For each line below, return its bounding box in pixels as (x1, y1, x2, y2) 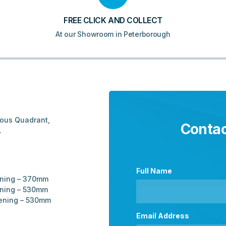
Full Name (136, 166, 173, 176)
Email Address (136, 211, 190, 220)
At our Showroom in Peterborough (55, 30, 171, 39)
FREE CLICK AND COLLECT (64, 16, 162, 26)
